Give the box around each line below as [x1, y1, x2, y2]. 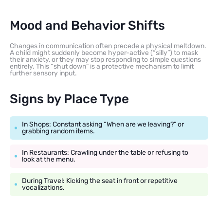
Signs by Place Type [10, 91, 129, 107]
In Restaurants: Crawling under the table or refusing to [22, 148, 188, 157]
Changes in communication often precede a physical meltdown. [10, 42, 206, 51]
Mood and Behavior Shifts [10, 18, 165, 34]
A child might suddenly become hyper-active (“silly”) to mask [10, 49, 198, 57]
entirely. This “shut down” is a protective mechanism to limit [10, 62, 194, 71]
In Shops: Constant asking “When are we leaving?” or [22, 120, 184, 129]
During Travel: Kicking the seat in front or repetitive [22, 177, 178, 185]
